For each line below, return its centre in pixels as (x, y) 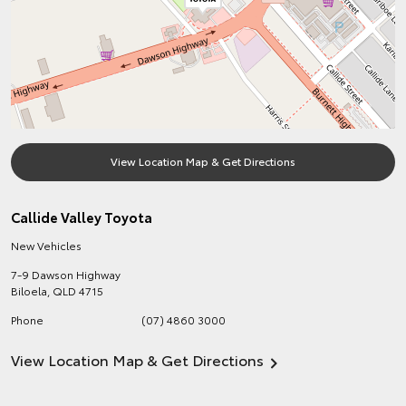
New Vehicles (46, 245)
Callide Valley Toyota (82, 217)
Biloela (29, 290)
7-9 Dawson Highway (66, 274)
